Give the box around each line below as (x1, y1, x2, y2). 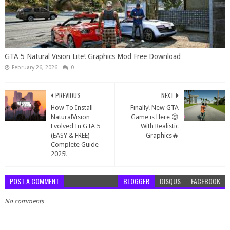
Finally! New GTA (130, 104, 179, 111)
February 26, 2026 (11, 64, 57, 71)
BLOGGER (123, 176, 150, 186)
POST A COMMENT (9, 176, 59, 186)
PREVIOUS (55, 91, 81, 100)
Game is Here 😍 (131, 113, 179, 121)
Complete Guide (50, 141, 99, 148)
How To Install (50, 104, 93, 111)
